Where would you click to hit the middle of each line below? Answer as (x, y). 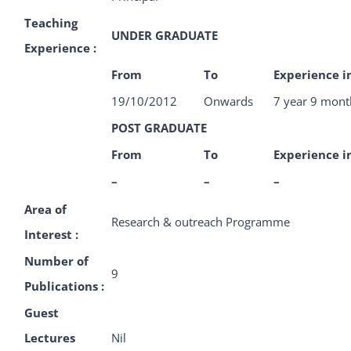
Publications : (64, 286)
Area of (45, 209)
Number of (56, 261)
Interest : (51, 234)
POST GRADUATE (159, 128)
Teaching (51, 23)
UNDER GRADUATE (165, 35)
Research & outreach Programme (201, 222)
